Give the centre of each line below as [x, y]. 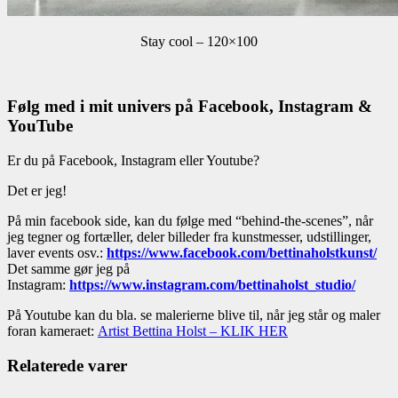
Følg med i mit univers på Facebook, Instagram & [190, 107]
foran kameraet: [52, 330]
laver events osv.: [57, 252]
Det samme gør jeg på [68, 268]
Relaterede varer [67, 365]
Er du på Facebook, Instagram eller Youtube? [133, 160]
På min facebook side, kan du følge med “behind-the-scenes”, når [190, 220]
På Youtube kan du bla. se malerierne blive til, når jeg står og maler [194, 314]
